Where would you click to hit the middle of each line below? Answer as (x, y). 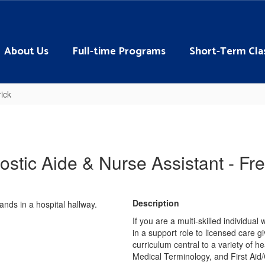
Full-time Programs (119, 51)
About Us (26, 51)
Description (156, 203)
